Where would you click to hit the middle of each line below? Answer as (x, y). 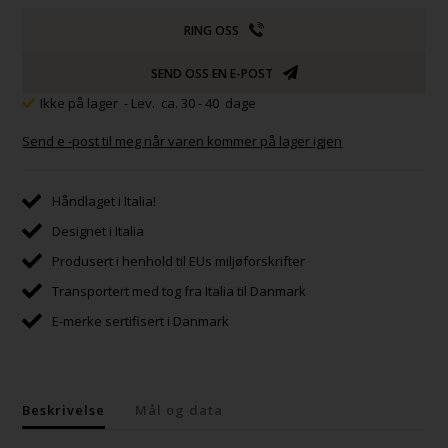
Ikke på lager (81, 102)
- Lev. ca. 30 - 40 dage (190, 102)
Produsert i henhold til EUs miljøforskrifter (179, 260)
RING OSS (211, 30)
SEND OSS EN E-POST (211, 73)
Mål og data (179, 409)
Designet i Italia (98, 230)
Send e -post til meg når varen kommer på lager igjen (182, 140)
